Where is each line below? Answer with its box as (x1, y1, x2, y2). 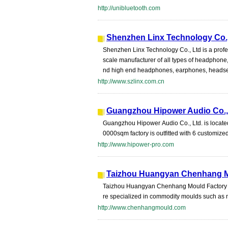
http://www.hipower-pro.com (98, 141, 174, 148)
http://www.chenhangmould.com (98, 204, 186, 211)
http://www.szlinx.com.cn (98, 78, 164, 85)
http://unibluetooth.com (98, 5, 160, 12)
